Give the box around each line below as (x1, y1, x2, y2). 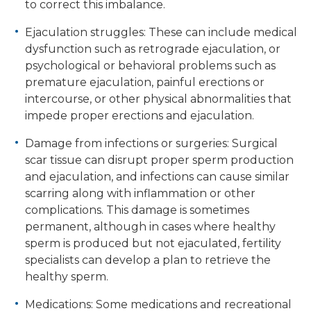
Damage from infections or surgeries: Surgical (25, 137, 278, 151)
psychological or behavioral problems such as (25, 59, 276, 73)
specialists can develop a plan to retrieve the (25, 253, 271, 267)
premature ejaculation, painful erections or (25, 76, 264, 90)
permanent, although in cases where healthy (25, 220, 276, 234)
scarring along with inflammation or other (25, 187, 255, 201)
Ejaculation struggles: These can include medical (25, 26, 297, 40)
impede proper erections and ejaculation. (25, 109, 254, 123)
